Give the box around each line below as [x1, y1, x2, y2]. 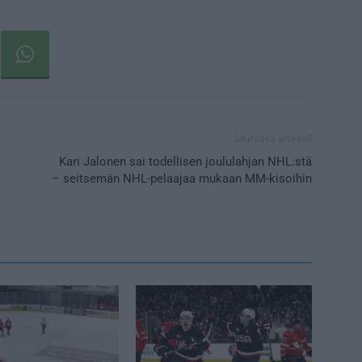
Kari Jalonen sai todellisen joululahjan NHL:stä [59, 154, 312, 169]
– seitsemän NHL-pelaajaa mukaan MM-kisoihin [52, 170, 312, 186]
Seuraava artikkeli [234, 133, 312, 145]
